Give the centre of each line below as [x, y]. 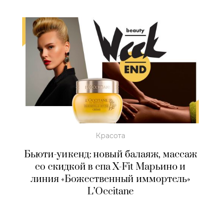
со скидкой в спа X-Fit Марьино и [110, 167]
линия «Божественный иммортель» [110, 179]
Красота [110, 135]
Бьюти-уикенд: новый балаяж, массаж [110, 154]
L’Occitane [110, 191]
